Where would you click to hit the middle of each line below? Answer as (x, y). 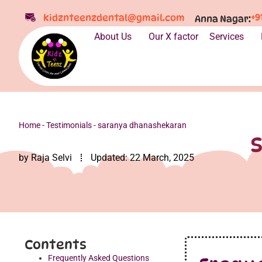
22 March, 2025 (162, 158)
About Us (113, 37)
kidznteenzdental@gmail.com (114, 18)
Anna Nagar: (223, 19)
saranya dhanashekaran (142, 125)
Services (226, 37)
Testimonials (69, 125)
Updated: (109, 158)
